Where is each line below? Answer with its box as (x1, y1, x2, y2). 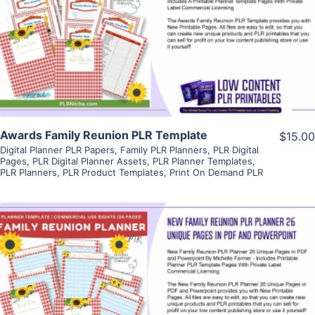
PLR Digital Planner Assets (32, 155, 147, 167)
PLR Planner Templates (153, 155, 252, 167)
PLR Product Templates (63, 167, 164, 179)
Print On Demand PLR (169, 167, 263, 179)
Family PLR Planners (120, 144, 207, 156)
